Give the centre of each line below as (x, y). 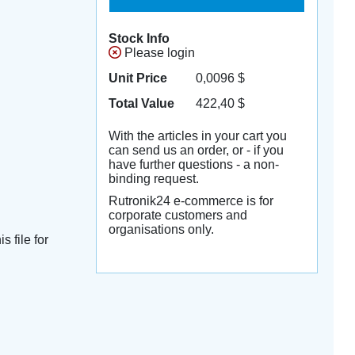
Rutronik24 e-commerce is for (191, 201)
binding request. (153, 179)
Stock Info (139, 38)
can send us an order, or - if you (196, 150)
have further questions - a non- (193, 164)
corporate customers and (177, 215)
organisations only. (161, 229)
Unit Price (137, 78)
